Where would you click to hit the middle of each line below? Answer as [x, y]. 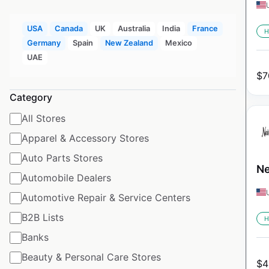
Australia [134, 28]
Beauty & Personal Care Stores [91, 257]
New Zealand [129, 43]
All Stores [44, 119]
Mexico [178, 43]
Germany [44, 43]
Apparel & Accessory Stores [85, 138]
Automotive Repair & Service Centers [106, 198]
